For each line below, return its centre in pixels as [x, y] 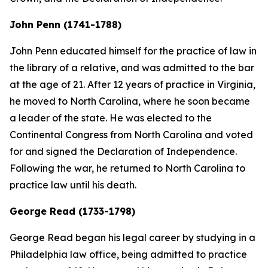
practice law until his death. [73, 185]
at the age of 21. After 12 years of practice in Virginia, [133, 84]
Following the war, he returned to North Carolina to [127, 168]
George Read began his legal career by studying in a [133, 237]
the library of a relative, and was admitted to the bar [132, 68]
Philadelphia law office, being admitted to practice [128, 254]
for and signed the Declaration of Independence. [123, 151]
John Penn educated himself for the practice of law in [133, 51]
